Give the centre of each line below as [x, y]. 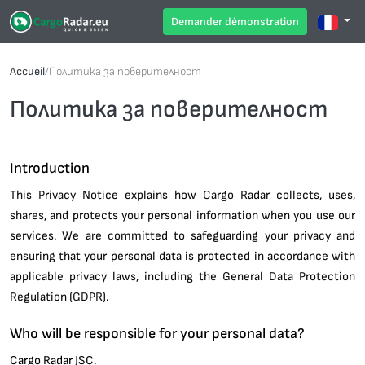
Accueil [27, 70]
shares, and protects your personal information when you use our [182, 215]
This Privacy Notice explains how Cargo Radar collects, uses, [182, 194]
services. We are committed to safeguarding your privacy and [182, 235]
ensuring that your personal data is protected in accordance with [182, 255]
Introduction [50, 167]
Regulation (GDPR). [59, 296]
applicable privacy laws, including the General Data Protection [182, 276]
